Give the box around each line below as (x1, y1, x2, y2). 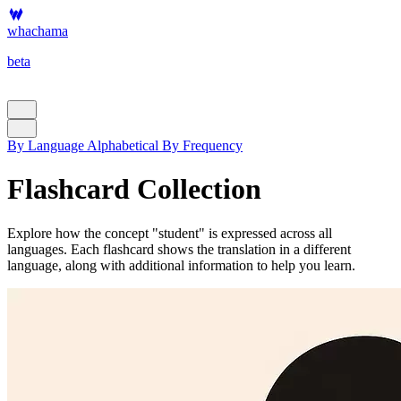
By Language (7, 138, 84, 153)
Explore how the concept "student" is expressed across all (7, 225, 332, 241)
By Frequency (162, 138, 243, 153)
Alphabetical (87, 138, 158, 153)
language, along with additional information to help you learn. (7, 257, 355, 273)
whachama (7, 23, 68, 38)
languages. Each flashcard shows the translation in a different (7, 241, 351, 257)
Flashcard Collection (7, 173, 261, 206)
